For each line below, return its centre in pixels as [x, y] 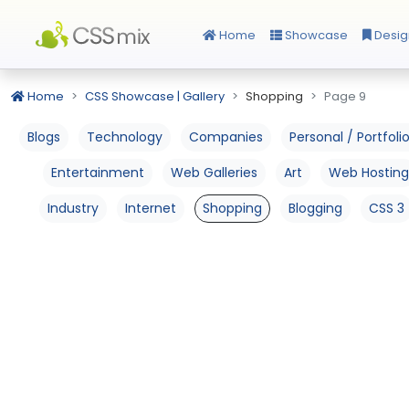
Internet [150, 208]
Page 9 [345, 96]
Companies [226, 137]
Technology [125, 137]
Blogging [315, 208]
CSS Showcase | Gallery [155, 96]
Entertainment [97, 173]
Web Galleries [214, 173]
